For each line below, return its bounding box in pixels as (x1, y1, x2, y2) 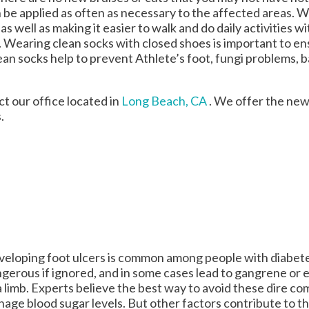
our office (12, 92, 65, 108)
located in (65, 92, 121, 108)
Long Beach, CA (121, 92, 207, 108)
